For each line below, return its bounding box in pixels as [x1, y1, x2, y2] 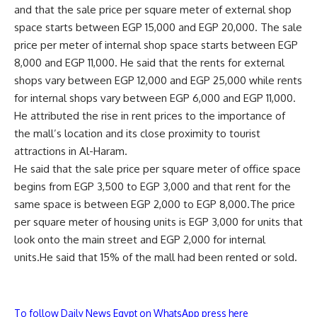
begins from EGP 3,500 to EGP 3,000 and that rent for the [14, 180, 291, 193]
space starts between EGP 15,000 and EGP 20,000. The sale [14, 21, 302, 34]
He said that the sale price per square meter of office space [14, 162, 301, 175]
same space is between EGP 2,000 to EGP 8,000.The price [14, 197, 295, 211]
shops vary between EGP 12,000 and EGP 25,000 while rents [14, 74, 302, 87]
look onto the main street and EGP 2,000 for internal [14, 233, 265, 246]
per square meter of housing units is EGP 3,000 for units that [14, 215, 303, 229]
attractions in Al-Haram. [14, 144, 127, 158]
